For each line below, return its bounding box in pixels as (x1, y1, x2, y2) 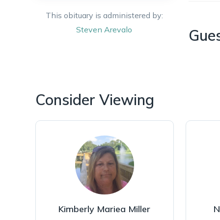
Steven (76, 25, 102, 34)
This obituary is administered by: (45, 10, 163, 20)
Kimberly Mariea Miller (58, 203, 151, 215)
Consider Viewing (35, 90, 154, 109)
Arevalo (104, 25, 132, 34)
